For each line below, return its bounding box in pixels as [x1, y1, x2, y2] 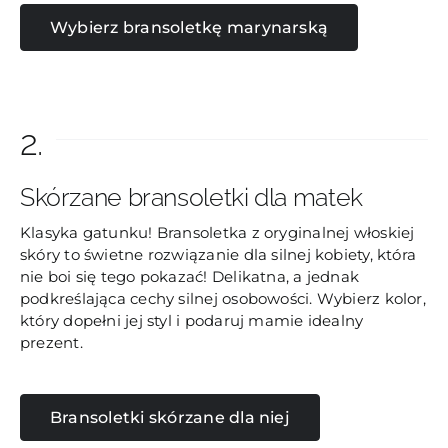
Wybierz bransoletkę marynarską [49, 17, 329, 37]
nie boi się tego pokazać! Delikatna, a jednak [19, 266, 360, 286]
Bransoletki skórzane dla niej [49, 407, 290, 427]
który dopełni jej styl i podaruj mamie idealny [19, 310, 364, 330]
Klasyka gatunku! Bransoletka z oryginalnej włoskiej [19, 222, 415, 242]
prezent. [19, 332, 83, 352]
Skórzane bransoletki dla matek [19, 182, 363, 212]
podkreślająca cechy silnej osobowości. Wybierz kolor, [19, 288, 426, 308]
